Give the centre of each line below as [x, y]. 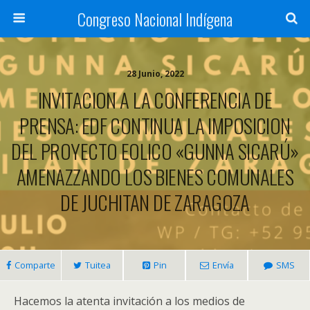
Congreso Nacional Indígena [155, 19]
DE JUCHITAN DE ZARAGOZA [155, 202]
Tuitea [98, 265]
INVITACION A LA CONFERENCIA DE [155, 100]
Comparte [35, 265]
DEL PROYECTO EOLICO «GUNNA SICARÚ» [155, 151]
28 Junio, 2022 [155, 74]
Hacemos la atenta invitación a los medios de [129, 301]
